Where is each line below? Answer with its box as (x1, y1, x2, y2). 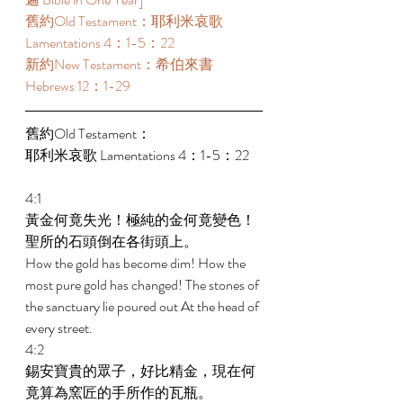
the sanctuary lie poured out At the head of (25, 296, 262, 317)
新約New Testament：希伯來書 (25, 54, 216, 75)
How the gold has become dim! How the (25, 253, 248, 273)
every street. (25, 318, 95, 338)
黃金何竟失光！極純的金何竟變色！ (25, 210, 255, 230)
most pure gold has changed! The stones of (25, 274, 262, 295)
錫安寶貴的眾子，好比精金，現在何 (25, 361, 255, 381)
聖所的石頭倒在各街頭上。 (25, 231, 201, 252)
